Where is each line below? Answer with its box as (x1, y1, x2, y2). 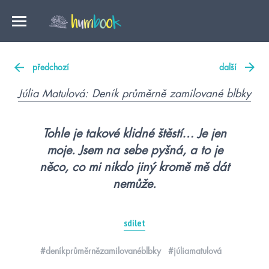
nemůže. (113, 178, 156, 190)
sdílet (124, 219, 145, 228)
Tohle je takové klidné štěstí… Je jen (43, 127, 226, 140)
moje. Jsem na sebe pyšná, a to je (46, 144, 223, 157)
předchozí (32, 62, 69, 71)
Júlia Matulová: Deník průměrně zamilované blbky (18, 88, 251, 99)
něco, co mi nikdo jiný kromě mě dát (40, 161, 229, 174)
